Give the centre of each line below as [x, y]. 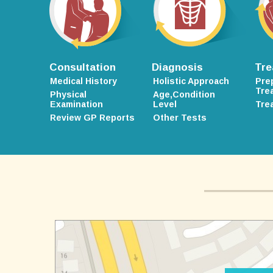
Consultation [82, 68]
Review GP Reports [93, 117]
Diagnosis [178, 68]
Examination [77, 104]
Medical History [84, 81]
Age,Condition [184, 94]
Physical [69, 94]
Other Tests [179, 117]
